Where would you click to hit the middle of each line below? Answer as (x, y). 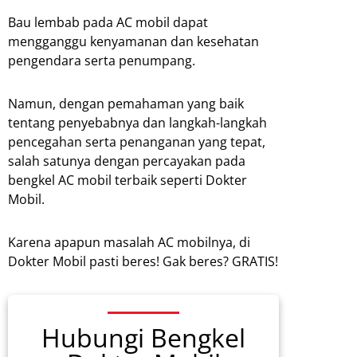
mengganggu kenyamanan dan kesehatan (133, 42)
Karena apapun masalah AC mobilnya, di (129, 243)
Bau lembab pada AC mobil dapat (108, 23)
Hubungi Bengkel (143, 338)
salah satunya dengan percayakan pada (127, 161)
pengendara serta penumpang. (102, 61)
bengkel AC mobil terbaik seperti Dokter (127, 180)
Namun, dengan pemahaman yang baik (126, 104)
